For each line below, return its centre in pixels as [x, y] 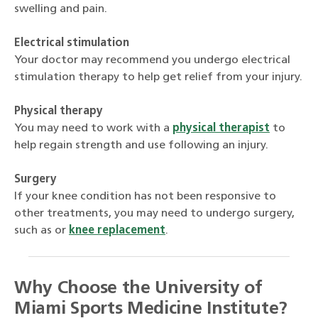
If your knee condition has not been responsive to [145, 196]
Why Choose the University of [138, 288]
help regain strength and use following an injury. [141, 145]
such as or [42, 230]
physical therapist [221, 128]
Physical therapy [59, 111]
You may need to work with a [93, 128]
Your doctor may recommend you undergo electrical [152, 60]
